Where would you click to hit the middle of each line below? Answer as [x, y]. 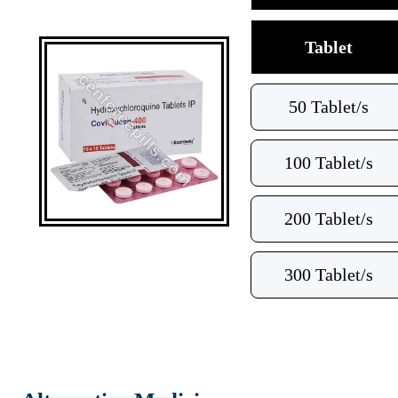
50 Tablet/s [328, 107]
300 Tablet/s [328, 275]
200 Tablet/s [328, 219]
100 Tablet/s [328, 163]
